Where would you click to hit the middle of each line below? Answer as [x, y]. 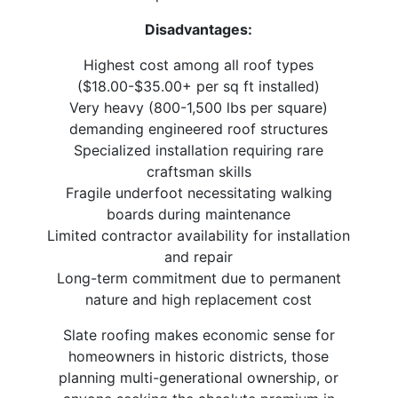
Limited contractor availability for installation [199, 236]
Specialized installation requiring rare [199, 151]
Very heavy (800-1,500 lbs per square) [199, 108]
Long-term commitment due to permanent [199, 279]
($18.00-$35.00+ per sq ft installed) [199, 87]
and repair [199, 257]
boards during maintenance [199, 215]
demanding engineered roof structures [199, 129]
